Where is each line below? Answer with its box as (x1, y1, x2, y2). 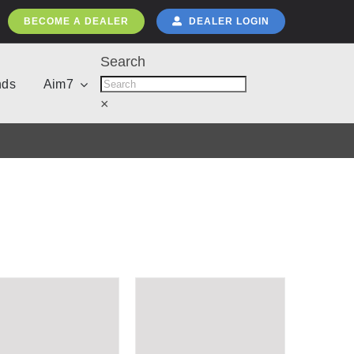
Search (100, 54, 145, 70)
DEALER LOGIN (189, 16, 270, 27)
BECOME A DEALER (23, 16, 129, 27)
